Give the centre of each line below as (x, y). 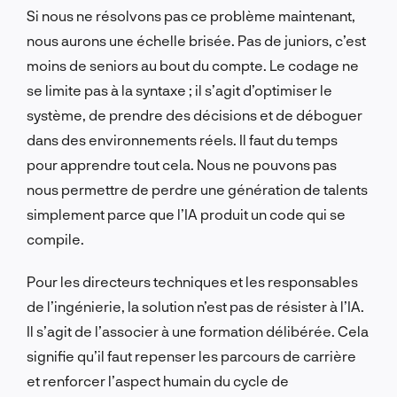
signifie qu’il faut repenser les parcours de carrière (191, 355)
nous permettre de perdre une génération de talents (197, 189)
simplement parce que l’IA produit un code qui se (186, 214)
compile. (55, 238)
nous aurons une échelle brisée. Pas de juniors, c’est (196, 40)
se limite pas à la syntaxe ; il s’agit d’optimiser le (179, 90)
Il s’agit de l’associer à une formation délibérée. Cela (198, 331)
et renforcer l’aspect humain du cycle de (158, 380)
